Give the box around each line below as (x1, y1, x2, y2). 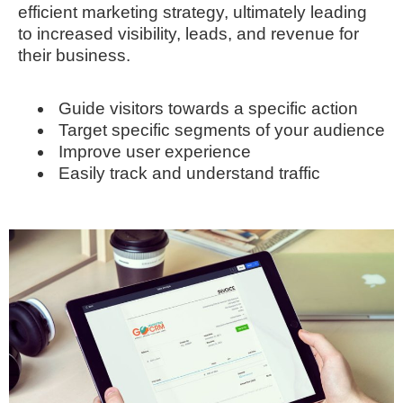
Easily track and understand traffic (58, 163, 320, 183)
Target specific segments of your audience (58, 120, 385, 139)
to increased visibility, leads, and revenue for (18, 24, 359, 44)
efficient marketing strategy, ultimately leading (18, 3, 367, 22)
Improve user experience (58, 141, 251, 161)
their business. (18, 46, 130, 66)
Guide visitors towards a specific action (58, 98, 358, 118)
